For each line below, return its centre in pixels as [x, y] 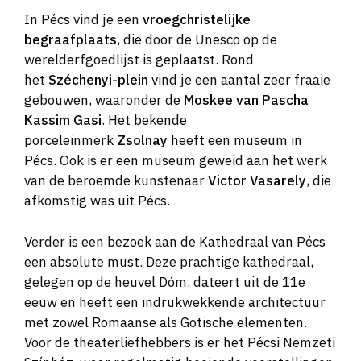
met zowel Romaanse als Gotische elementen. [166, 322]
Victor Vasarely [257, 181]
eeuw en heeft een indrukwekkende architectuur [175, 302]
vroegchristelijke [197, 20]
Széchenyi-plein [97, 80]
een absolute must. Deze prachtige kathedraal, [169, 261]
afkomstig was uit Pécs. [97, 201]
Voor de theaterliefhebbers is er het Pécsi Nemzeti [180, 342]
